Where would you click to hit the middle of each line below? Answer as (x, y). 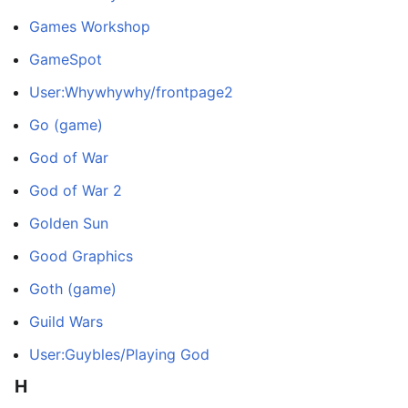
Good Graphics (81, 256)
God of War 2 (76, 191)
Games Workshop (90, 27)
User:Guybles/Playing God (119, 355)
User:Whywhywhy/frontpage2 (131, 92)
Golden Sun (69, 224)
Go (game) (66, 125)
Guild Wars (66, 322)
